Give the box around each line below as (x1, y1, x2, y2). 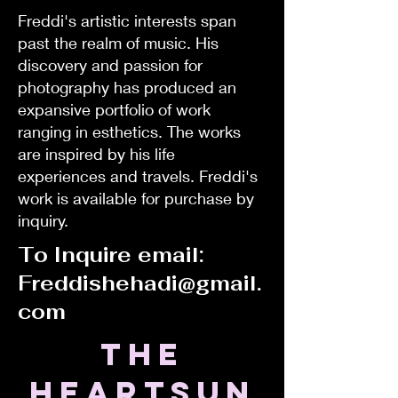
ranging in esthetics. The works (18, 122, 241, 141)
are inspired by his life (18, 144, 175, 163)
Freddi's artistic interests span (18, 11, 236, 30)
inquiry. (18, 211, 68, 230)
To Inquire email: (18, 242, 203, 268)
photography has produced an (18, 77, 236, 97)
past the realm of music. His (18, 33, 219, 52)
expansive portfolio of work (18, 99, 211, 119)
